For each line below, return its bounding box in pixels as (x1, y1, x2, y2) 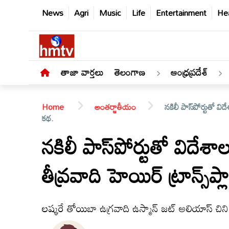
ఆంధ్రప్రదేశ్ (171, 63, 208, 81)
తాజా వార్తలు (61, 63, 104, 81)
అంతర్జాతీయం (95, 98, 136, 115)
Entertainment (156, 5, 207, 21)
